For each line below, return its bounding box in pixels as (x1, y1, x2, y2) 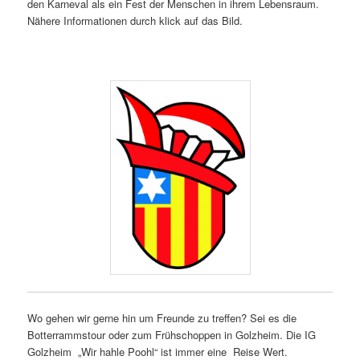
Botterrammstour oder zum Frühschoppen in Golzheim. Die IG (27, 326, 317, 342)
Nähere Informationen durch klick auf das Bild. (27, 13, 243, 29)
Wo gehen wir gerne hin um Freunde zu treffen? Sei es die (27, 309, 297, 325)
